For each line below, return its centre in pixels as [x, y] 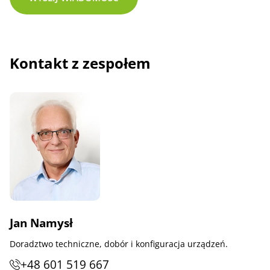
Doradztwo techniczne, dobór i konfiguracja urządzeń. [119, 244]
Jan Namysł [41, 223]
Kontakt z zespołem [80, 63]
